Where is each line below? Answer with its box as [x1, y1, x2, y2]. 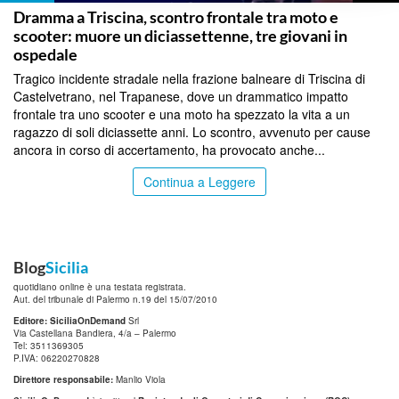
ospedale [13, 44, 77, 64]
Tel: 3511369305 [13, 338, 84, 352]
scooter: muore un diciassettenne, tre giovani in [13, 25, 347, 45]
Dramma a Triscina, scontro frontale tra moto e [13, 6, 338, 27]
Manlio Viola [113, 372, 166, 386]
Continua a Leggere [143, 172, 256, 191]
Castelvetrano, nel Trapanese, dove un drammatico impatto [13, 86, 348, 105]
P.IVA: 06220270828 [13, 351, 100, 364]
